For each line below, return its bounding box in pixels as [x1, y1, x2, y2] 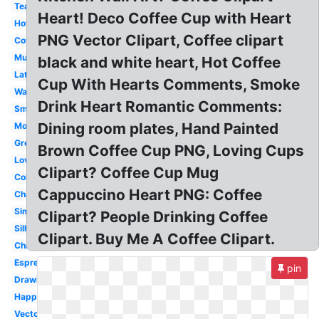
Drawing [14, 274, 49, 285]
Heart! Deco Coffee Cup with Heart [38, 9, 292, 27]
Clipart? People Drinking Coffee [38, 208, 268, 226]
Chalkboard [14, 189, 63, 199]
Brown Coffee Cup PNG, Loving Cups [38, 142, 305, 159]
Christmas [14, 240, 58, 251]
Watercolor [14, 86, 60, 97]
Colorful [14, 172, 47, 182]
